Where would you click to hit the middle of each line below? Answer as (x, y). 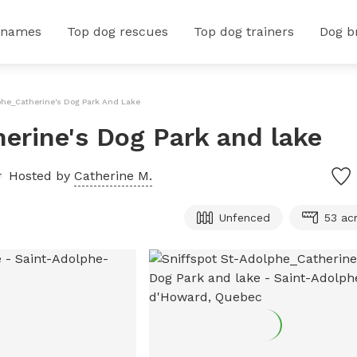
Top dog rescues (118, 31)
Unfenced (245, 218)
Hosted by (41, 175)
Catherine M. (113, 175)
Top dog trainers (244, 31)
